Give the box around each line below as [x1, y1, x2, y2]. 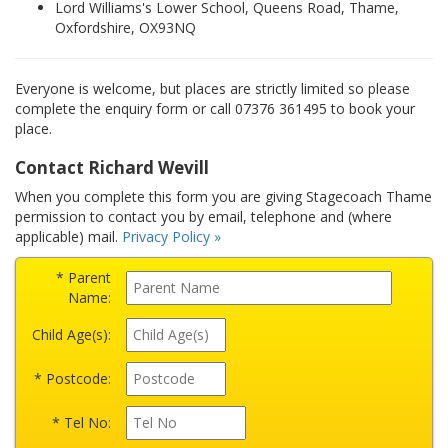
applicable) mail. [15, 227, 122, 246]
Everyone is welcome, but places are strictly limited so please [15, 79, 410, 98]
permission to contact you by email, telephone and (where [15, 207, 392, 226]
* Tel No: [52, 413, 111, 432]
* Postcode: [34, 369, 111, 388]
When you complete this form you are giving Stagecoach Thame [15, 187, 432, 206]
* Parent [56, 268, 111, 287]
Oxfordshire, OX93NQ [55, 18, 196, 37]
